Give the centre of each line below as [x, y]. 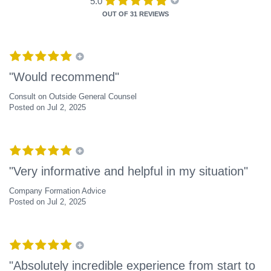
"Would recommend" [64, 77]
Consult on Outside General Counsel [73, 97]
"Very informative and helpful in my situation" [129, 171]
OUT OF [116, 14]
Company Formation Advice [57, 191]
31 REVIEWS [149, 14]
